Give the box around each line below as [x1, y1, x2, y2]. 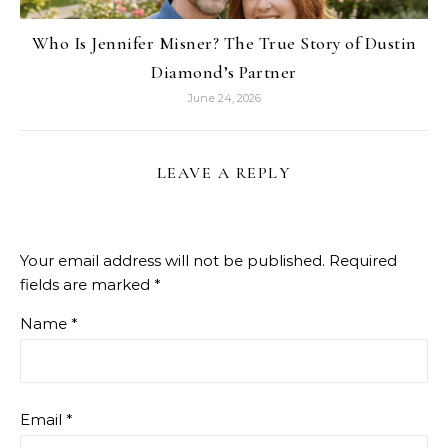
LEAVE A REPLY [156, 163, 292, 183]
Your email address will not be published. [20, 251, 325, 270]
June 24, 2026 [187, 91, 261, 105]
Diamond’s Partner [151, 61, 297, 83]
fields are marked [20, 275, 154, 294]
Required [329, 251, 397, 270]
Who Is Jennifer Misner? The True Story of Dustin [31, 32, 417, 54]
